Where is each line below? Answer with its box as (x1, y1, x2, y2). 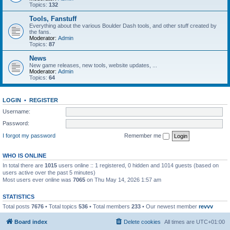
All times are (164, 219, 196, 225)
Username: (3, 108, 30, 114)
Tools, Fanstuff (29, 15, 76, 23)
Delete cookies (124, 219, 161, 225)
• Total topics (44, 203, 79, 209)
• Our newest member (141, 203, 199, 209)
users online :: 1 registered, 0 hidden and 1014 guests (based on (57, 162, 219, 168)
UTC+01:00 (196, 219, 225, 225)
